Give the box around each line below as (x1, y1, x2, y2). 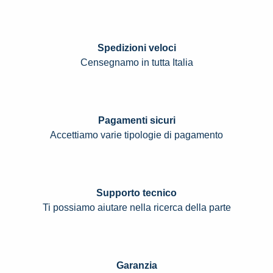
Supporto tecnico (96, 188, 177, 199)
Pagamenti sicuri (97, 115, 175, 126)
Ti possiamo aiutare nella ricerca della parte (42, 202, 231, 213)
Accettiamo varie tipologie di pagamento (50, 130, 223, 141)
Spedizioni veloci (97, 43, 176, 54)
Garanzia (116, 260, 157, 271)
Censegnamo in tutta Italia (80, 57, 193, 68)
